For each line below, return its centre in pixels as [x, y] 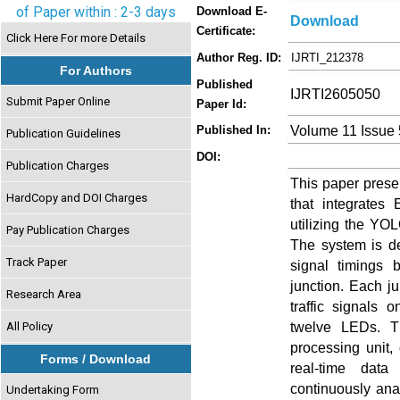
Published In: [233, 130]
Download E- [232, 11]
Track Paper [37, 262]
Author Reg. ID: [239, 58]
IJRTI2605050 [335, 94]
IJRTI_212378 [327, 58]
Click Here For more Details [76, 37]
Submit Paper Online [58, 101]
